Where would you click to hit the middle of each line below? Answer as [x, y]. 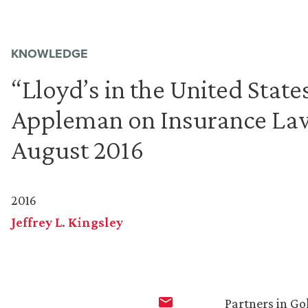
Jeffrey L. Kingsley [67, 222]
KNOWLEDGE [49, 54]
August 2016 [77, 150]
